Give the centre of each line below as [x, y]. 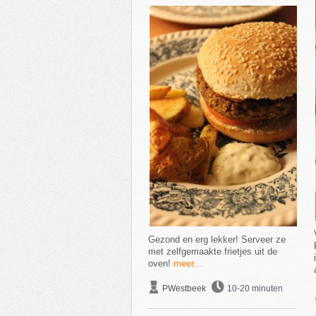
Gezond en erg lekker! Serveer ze [217, 239]
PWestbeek [184, 288]
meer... [187, 263]
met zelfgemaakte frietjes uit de [212, 251]
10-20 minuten [255, 288]
